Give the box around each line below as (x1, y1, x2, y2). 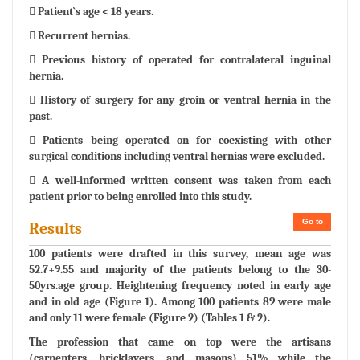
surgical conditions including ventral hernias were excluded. (29, 149, 325, 163)
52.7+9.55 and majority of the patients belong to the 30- (29, 262, 331, 276)
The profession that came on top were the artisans (29, 334, 331, 349)
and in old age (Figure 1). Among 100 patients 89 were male (29, 294, 331, 309)
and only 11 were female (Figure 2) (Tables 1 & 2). (29, 310, 270, 325)
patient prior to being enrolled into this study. (29, 189, 252, 203)
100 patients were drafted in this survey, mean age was (29, 246, 331, 260)
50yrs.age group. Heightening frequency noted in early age (29, 278, 331, 292)
